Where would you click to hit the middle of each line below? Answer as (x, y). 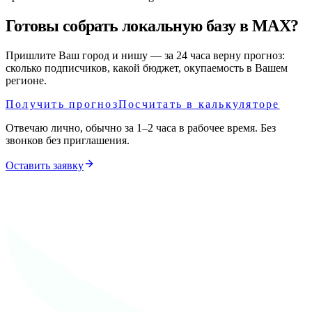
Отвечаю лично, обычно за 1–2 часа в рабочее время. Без (141, 128)
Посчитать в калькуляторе (199, 104)
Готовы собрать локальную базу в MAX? (152, 26)
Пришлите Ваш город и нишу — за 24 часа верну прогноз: (145, 55)
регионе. (26, 80)
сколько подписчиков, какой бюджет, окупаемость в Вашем (147, 68)
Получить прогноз (62, 104)
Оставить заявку (45, 165)
